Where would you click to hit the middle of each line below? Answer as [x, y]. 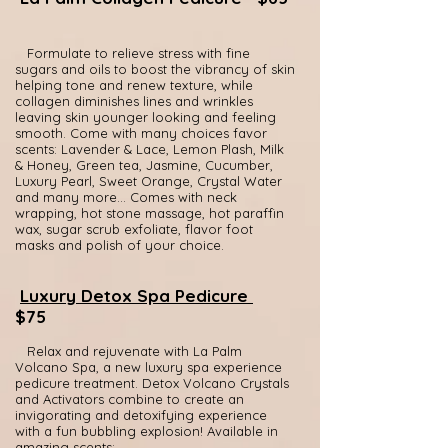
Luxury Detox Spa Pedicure [136, 295]
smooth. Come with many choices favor [141, 133]
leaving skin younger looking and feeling [145, 117]
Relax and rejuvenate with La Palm [128, 351]
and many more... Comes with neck [126, 197]
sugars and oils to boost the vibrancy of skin [155, 69]
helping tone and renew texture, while [134, 85]
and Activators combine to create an [129, 399]
